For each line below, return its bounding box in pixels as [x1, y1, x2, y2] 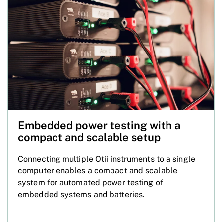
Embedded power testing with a [18, 118, 180, 132]
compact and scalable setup [18, 130, 161, 144]
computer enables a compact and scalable [18, 166, 177, 175]
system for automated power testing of [18, 177, 163, 187]
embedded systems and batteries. [18, 189, 145, 199]
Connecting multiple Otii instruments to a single [18, 154, 195, 164]
